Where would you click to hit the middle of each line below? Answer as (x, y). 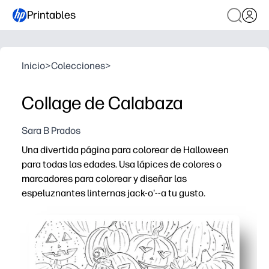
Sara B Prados (51, 131)
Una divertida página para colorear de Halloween (125, 150)
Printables (51, 15)
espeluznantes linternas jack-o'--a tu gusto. (113, 193)
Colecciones (78, 66)
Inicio (33, 66)
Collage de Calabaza (102, 103)
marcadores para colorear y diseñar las (104, 179)
